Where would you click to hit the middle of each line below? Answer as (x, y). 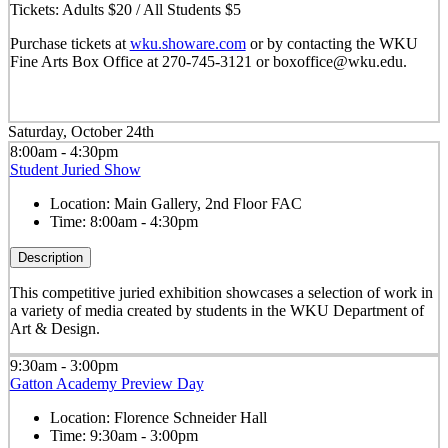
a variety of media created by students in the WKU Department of (216, 310)
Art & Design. (54, 328)
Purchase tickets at (69, 44)
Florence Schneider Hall (190, 417)
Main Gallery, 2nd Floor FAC (207, 203)
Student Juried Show (75, 169)
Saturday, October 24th (81, 131)
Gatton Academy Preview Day (106, 383)
